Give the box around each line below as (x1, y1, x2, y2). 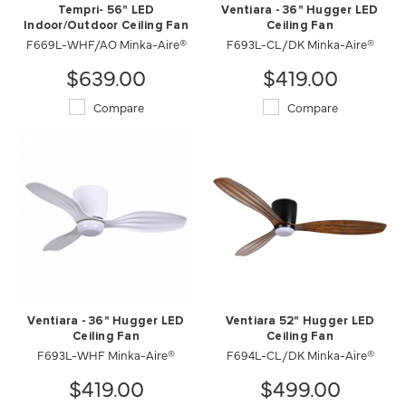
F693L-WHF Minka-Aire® (37, 346, 175, 362)
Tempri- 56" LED (57, 5, 155, 16)
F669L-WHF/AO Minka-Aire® (25, 35, 187, 52)
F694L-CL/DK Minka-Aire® (226, 346, 374, 362)
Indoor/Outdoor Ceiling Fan (24, 20, 188, 32)
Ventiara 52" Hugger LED (225, 315, 375, 327)
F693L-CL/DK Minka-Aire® (226, 35, 374, 52)
